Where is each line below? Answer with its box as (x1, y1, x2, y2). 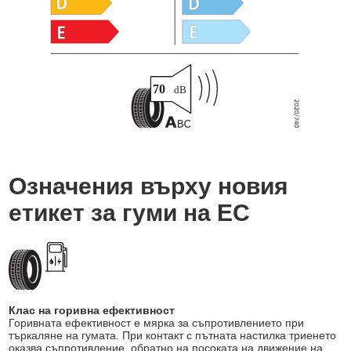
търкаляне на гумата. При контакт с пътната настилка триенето (9, 329, 337, 342)
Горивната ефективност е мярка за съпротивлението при (9, 317, 305, 330)
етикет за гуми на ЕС (9, 200, 251, 226)
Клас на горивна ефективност (9, 304, 175, 317)
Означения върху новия (9, 173, 289, 200)
